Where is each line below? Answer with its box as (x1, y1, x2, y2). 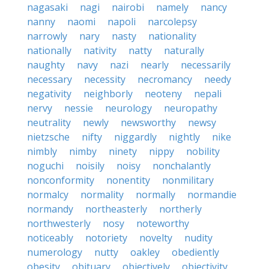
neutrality (27, 116, 71, 129)
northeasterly (85, 202, 147, 216)
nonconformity (27, 174, 94, 187)
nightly (169, 130, 200, 144)
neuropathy (164, 101, 217, 115)
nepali (194, 87, 222, 100)
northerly (159, 202, 202, 216)
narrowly (27, 29, 67, 43)
